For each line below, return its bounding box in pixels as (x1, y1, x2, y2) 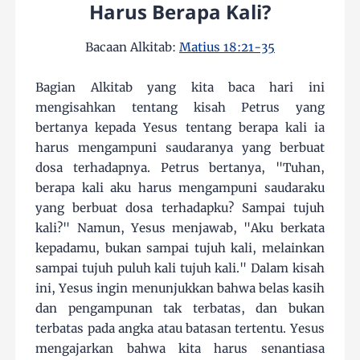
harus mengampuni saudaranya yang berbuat (35, 140, 325, 155)
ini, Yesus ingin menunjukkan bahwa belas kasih (35, 280, 325, 296)
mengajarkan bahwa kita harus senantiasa (35, 341, 325, 356)
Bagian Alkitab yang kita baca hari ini (35, 80, 325, 95)
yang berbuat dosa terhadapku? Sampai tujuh (35, 200, 325, 215)
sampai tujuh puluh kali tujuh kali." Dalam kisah (35, 260, 325, 276)
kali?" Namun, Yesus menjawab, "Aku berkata (35, 220, 325, 235)
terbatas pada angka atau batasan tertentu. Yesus (35, 321, 325, 336)
